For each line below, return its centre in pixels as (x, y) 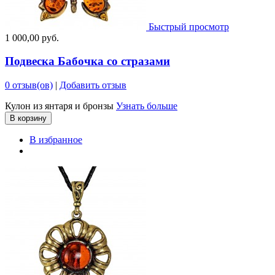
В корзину (28, 118)
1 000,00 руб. (32, 37)
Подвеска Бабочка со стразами (87, 61)
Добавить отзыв (93, 85)
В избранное (56, 139)
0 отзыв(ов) (29, 85)
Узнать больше (147, 106)
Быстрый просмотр (189, 26)
